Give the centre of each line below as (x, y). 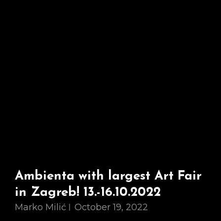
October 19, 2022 (111, 207)
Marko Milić (40, 207)
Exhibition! (122, 28)
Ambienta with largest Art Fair (108, 176)
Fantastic (120, 13)
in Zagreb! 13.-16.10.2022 (88, 193)
